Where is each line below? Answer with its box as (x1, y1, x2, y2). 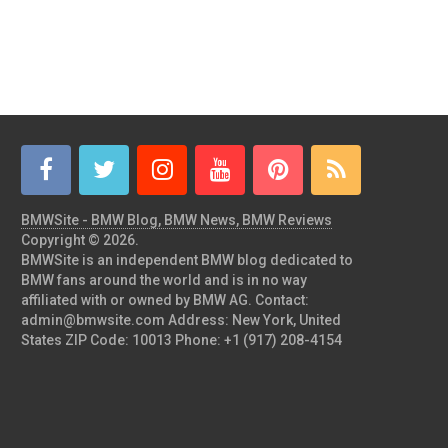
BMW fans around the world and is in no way (21, 271, 307, 288)
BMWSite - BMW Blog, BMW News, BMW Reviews (21, 211, 332, 228)
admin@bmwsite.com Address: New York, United (21, 311, 341, 328)
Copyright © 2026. (21, 231, 139, 248)
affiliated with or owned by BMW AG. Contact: (21, 291, 309, 308)
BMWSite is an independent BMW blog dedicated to (21, 251, 353, 268)
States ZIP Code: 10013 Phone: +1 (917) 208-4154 (21, 331, 342, 348)
